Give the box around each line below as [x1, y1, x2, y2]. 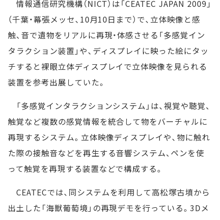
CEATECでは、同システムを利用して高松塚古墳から [8, 186, 210, 198]
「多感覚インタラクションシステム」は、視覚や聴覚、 [8, 100, 211, 112]
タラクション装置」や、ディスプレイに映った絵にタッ [8, 45, 209, 57]
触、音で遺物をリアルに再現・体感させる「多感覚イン [8, 29, 205, 41]
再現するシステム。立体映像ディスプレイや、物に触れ [8, 131, 210, 143]
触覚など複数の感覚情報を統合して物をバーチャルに [8, 115, 208, 128]
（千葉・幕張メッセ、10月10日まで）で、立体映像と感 [8, 13, 200, 26]
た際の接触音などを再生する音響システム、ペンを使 [8, 147, 205, 159]
